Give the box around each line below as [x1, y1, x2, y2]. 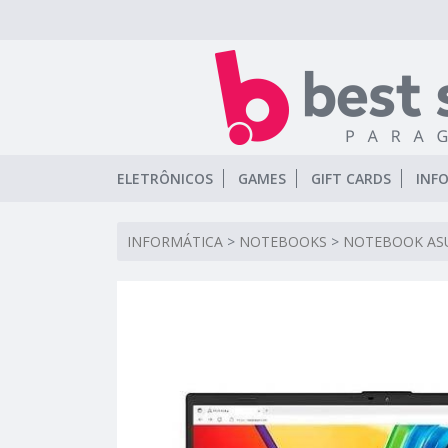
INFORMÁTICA [127, 232, 223, 251]
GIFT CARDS [311, 169, 391, 188]
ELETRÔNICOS [117, 169, 213, 188]
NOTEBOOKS [239, 232, 327, 251]
